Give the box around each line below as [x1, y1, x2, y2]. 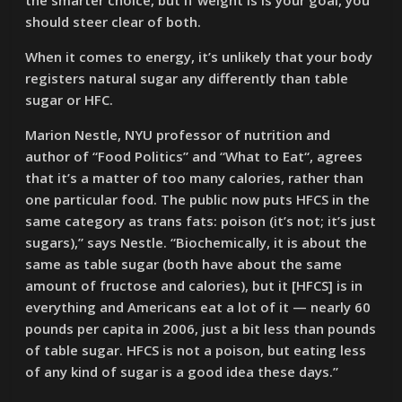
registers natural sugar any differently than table [25, 69, 349, 87]
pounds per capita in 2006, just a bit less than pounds [25, 319, 377, 337]
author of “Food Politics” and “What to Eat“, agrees [25, 147, 363, 165]
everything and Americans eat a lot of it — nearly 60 [25, 298, 371, 316]
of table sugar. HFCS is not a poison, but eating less [25, 341, 367, 359]
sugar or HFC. [25, 91, 114, 109]
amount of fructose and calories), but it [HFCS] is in [25, 276, 363, 294]
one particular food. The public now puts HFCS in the [25, 190, 371, 208]
